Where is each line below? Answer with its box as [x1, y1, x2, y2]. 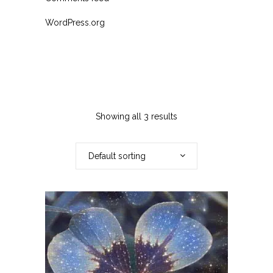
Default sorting [88, 151, 146, 161]
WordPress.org [45, 18, 105, 28]
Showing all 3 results [96, 112, 177, 122]
